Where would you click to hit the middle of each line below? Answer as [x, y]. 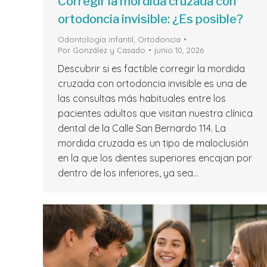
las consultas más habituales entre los [142, 99]
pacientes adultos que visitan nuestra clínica [155, 114]
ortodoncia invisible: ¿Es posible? [150, 19]
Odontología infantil [96, 40]
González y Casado [109, 50]
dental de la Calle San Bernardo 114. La [142, 128]
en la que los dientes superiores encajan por [155, 158]
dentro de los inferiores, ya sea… [128, 173]
